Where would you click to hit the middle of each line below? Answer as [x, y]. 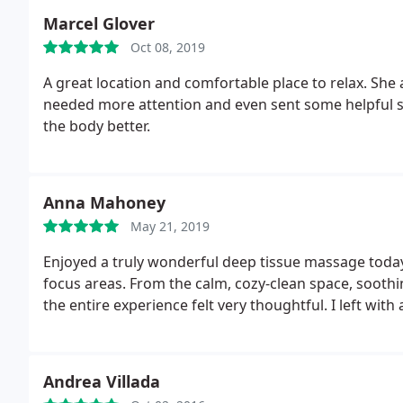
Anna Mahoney [104, 202]
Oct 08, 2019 [168, 47]
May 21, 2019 [170, 226]
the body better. [97, 126]
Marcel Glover [99, 23]
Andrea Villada [102, 381]
